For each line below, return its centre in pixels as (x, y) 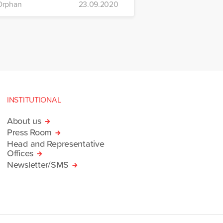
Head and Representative (56, 143)
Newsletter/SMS (38, 164)
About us (24, 120)
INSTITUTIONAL (34, 99)
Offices (20, 153)
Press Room (30, 132)
